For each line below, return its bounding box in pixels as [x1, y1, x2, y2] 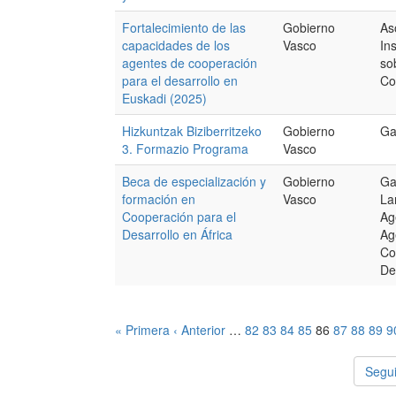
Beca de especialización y [122, 172, 266, 190]
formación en [122, 190, 195, 208]
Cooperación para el [122, 208, 236, 225]
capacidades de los [122, 36, 230, 54]
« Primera [115, 321, 170, 339]
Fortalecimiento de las [122, 19, 246, 36]
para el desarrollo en [122, 72, 238, 89]
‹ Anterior [173, 321, 225, 339]
